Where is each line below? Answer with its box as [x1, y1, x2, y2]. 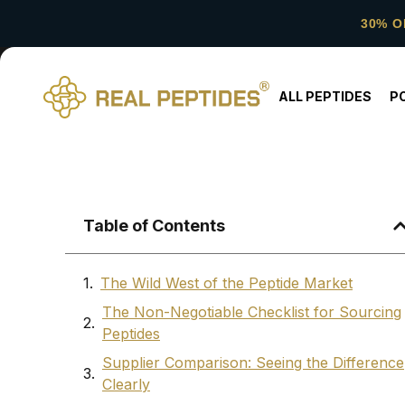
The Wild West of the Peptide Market [100, 274, 353, 293]
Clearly [102, 375, 150, 394]
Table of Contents [83, 216, 225, 236]
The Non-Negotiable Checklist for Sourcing [102, 303, 401, 322]
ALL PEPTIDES [278, 89, 372, 104]
